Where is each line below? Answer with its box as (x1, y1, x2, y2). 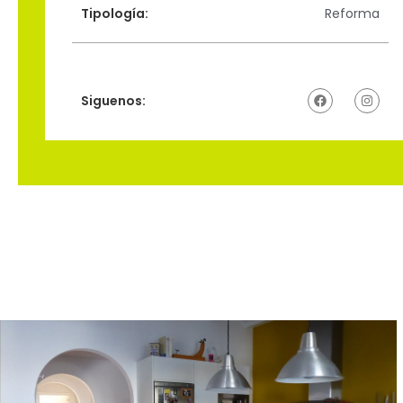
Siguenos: (81, 92, 146, 111)
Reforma (324, 4, 380, 23)
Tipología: (81, 4, 148, 23)
